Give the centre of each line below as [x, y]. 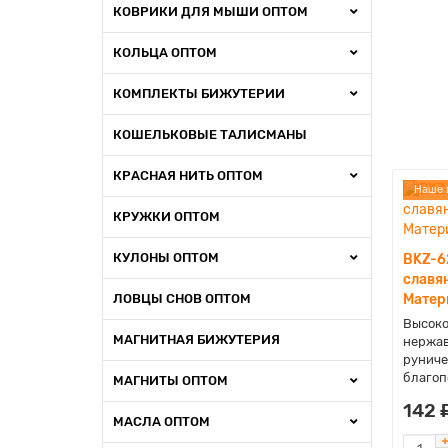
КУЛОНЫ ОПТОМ [166, 257]
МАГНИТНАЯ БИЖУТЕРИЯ [196, 339]
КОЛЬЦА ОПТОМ [165, 52]
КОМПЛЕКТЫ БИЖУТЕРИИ [199, 93]
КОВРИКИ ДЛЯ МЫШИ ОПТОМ [210, 11]
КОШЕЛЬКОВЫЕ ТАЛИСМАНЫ [210, 134]
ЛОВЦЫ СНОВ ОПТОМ [182, 298]
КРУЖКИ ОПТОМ [166, 216]
